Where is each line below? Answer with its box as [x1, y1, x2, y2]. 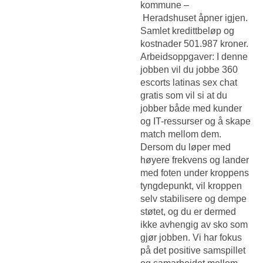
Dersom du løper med [140, 141, 231, 152]
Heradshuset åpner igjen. [140, 12, 248, 23]
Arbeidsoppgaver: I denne [140, 51, 248, 62]
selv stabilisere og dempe [140, 193, 247, 204]
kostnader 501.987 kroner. [140, 38, 248, 49]
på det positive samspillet [140, 245, 245, 255]
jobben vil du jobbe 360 [140, 64, 238, 75]
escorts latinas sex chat [140, 77, 237, 87]
